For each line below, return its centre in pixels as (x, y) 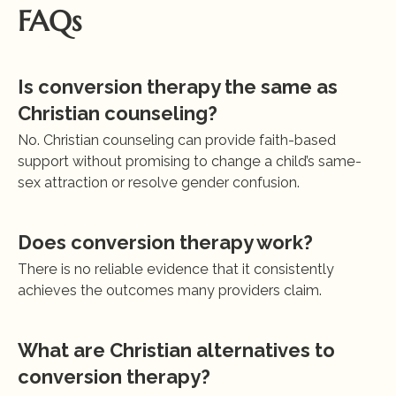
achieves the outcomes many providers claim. (170, 290)
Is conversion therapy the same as (178, 87)
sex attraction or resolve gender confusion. (159, 183)
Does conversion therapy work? (165, 242)
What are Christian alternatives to (176, 350)
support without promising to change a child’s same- (190, 161)
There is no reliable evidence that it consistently (176, 269)
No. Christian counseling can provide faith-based (177, 140)
